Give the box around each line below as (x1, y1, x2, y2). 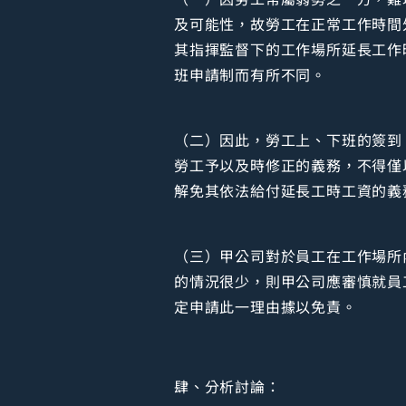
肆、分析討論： (174, 374, 281, 397)
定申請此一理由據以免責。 (174, 295, 357, 317)
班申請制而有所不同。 (174, 63, 327, 85)
